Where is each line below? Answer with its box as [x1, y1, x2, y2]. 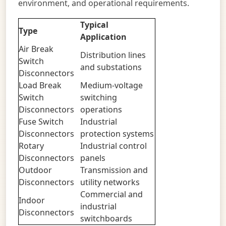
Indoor [19, 194, 45, 206]
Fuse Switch [19, 116, 64, 127]
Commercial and [80, 188, 143, 200]
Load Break [19, 79, 62, 91]
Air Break [19, 43, 53, 54]
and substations [80, 61, 142, 73]
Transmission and [80, 164, 148, 176]
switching [80, 91, 117, 103]
